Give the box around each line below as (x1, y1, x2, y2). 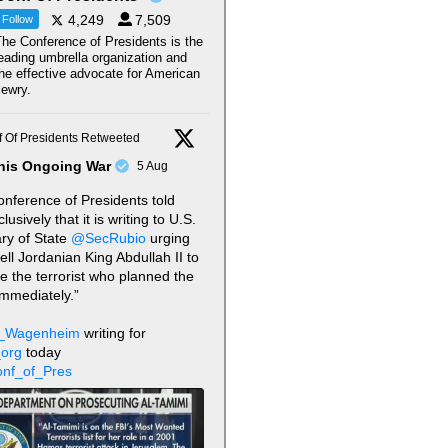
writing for (80, 325, 147, 342)
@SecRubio (71, 230, 147, 247)
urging (146, 230, 191, 247)
